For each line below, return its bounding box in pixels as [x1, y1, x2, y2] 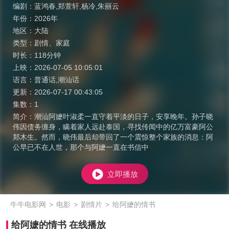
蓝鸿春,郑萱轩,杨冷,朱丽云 [34, 2, 119, 10]
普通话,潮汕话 [34, 76, 79, 84]
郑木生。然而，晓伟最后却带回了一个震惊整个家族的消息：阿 [13, 133, 213, 141]
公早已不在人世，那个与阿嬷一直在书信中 [13, 143, 149, 151]
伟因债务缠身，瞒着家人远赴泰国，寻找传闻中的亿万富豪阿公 [13, 123, 213, 131]
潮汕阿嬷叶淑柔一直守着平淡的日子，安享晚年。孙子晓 [34, 112, 213, 121]
